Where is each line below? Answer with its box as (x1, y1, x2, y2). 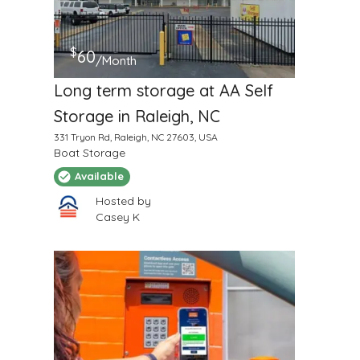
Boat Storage (53, 145, 125, 160)
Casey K (95, 209, 140, 224)
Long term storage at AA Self (53, 80, 273, 100)
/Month (95, 53, 137, 69)
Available (74, 170, 124, 183)
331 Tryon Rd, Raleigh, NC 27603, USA (53, 130, 218, 143)
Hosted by (95, 193, 151, 208)
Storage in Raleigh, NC (53, 105, 220, 126)
